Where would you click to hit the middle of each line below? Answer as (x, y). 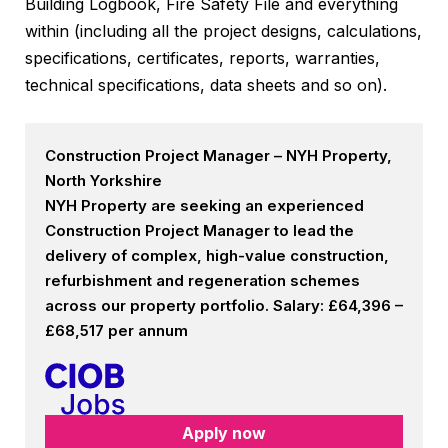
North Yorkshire (103, 180)
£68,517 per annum (116, 330)
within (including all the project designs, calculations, (223, 30)
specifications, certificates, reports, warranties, (202, 57)
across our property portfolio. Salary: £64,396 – (224, 305)
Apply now (224, 432)
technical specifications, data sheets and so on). (206, 84)
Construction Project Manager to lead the (199, 230)
